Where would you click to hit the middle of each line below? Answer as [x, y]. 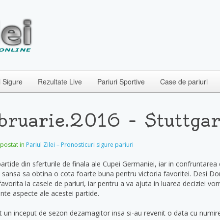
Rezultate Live [60, 82]
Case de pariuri [184, 82]
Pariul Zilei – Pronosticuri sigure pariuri [80, 145]
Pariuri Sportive [121, 82]
